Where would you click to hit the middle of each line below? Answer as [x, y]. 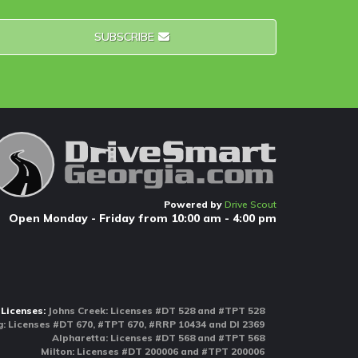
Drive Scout [250, 205]
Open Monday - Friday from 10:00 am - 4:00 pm [142, 219]
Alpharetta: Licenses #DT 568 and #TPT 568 [158, 338]
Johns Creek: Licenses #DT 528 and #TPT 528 [155, 311]
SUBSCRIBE [125, 37]
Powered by [194, 205]
